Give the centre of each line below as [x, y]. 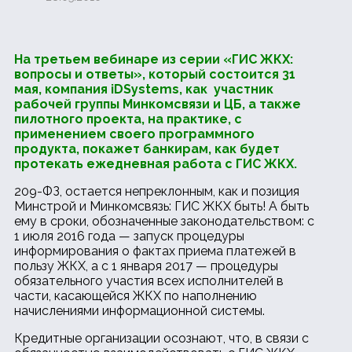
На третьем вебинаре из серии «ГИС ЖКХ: [154, 60]
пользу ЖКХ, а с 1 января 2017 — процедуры [146, 266]
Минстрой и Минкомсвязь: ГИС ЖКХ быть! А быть [161, 207]
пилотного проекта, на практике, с [128, 119]
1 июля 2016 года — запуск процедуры [129, 236]
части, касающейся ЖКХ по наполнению [136, 296]
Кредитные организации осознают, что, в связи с [161, 339]
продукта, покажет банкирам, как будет [147, 149]
